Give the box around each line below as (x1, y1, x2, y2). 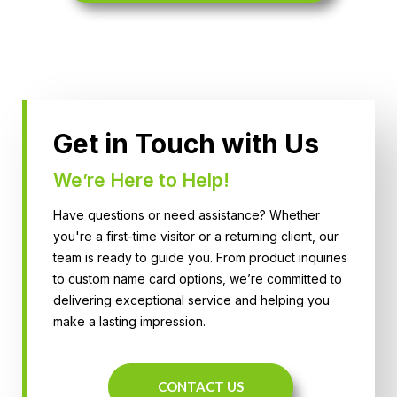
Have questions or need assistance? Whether (53, 207, 320, 223)
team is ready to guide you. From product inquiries (53, 250, 347, 266)
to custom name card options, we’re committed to (53, 271, 342, 287)
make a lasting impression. (53, 314, 206, 330)
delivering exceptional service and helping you (53, 292, 330, 308)
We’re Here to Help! (53, 169, 230, 192)
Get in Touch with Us (53, 128, 319, 160)
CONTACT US (158, 378, 244, 395)
